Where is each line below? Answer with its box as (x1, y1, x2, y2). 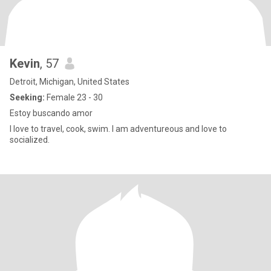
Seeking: (10, 93, 45, 102)
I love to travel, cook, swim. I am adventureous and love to (10, 124, 112, 134)
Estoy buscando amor (10, 108, 93, 118)
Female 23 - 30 (45, 93, 103, 102)
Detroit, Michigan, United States (10, 77, 129, 87)
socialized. (10, 135, 50, 145)
